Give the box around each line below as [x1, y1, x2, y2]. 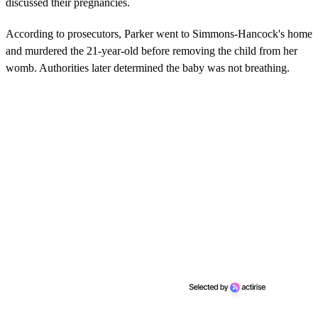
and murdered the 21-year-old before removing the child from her [6, 45, 297, 57]
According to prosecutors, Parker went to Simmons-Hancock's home [6, 28, 312, 40]
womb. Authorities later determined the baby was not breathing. [6, 62, 290, 75]
